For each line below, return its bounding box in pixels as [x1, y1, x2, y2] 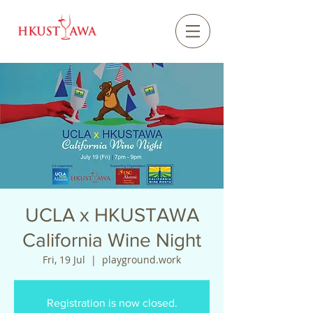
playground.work [102, 253, 181, 266]
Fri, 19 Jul [43, 253, 85, 266]
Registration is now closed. [46, 297, 177, 309]
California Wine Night [22, 229, 201, 251]
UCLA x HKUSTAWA [24, 204, 199, 226]
